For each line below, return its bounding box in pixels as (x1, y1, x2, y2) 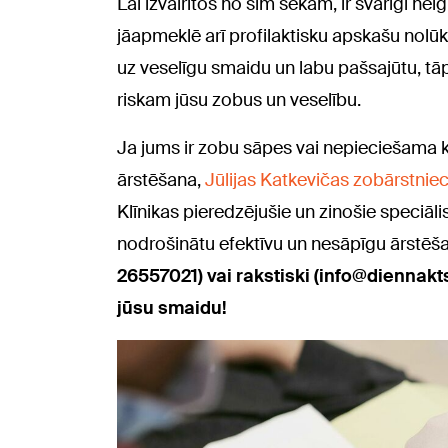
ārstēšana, (117, 168, 205, 192)
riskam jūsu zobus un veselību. (117, 88, 361, 112)
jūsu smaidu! (117, 296, 227, 320)
